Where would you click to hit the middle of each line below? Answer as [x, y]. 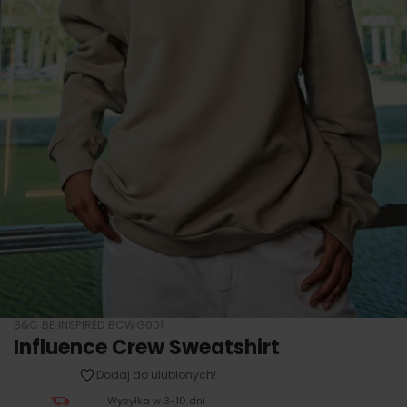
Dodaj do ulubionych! [156, 375]
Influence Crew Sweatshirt [147, 347]
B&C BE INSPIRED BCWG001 [89, 325]
